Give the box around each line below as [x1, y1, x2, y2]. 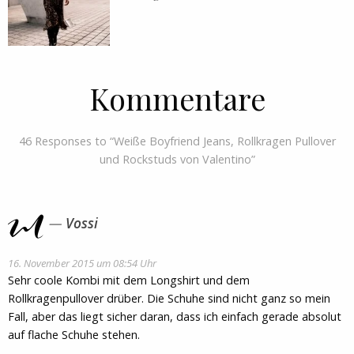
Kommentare [88, 77, 265, 119]
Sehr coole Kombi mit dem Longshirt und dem [8, 273, 250, 288]
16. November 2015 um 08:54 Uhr [8, 256, 156, 271]
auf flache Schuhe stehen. [8, 327, 140, 343]
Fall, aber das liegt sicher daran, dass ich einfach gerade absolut [8, 309, 341, 325]
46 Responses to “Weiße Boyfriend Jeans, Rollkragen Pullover [18, 133, 336, 149]
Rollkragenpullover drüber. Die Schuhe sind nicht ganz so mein [8, 291, 330, 307]
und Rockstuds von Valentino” [99, 151, 255, 167]
